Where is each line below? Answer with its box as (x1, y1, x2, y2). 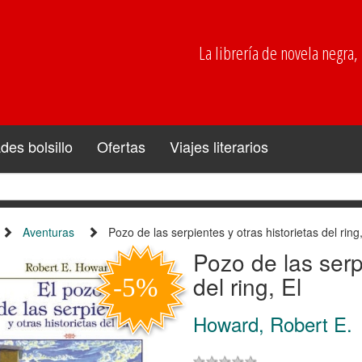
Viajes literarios (170, 135, 268, 157)
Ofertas (97, 135, 145, 157)
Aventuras (22, 223, 74, 240)
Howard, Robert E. (192, 309, 352, 338)
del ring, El (192, 269, 301, 302)
